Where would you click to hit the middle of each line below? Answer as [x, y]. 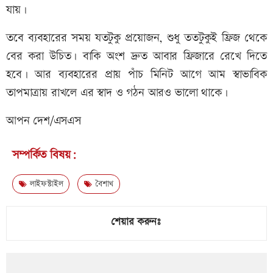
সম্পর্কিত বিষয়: [44, 155]
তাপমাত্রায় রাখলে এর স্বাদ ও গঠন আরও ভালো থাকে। [117, 93]
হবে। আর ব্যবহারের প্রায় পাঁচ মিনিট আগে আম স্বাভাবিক [136, 74]
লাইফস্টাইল [45, 184]
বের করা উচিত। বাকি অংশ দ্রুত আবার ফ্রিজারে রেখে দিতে [136, 56]
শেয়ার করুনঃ [136, 222]
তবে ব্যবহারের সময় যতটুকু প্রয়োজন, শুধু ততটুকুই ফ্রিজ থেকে [136, 38]
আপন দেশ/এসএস [44, 121]
